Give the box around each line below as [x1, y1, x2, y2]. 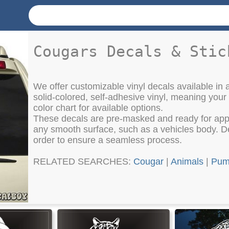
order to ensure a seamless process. [33, 135, 182, 146]
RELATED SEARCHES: [33, 156, 133, 167]
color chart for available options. [33, 103, 163, 113]
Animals [171, 156, 203, 167]
